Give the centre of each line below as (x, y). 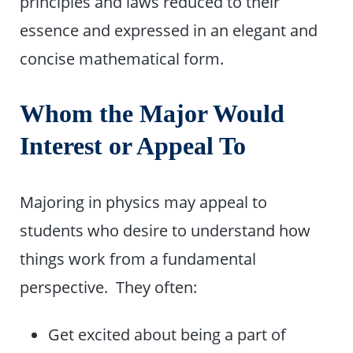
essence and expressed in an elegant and (169, 30)
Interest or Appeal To (133, 147)
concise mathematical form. (122, 59)
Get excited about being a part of (167, 334)
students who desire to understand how (165, 230)
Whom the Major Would (152, 114)
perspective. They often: (109, 287)
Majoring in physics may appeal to (144, 202)
